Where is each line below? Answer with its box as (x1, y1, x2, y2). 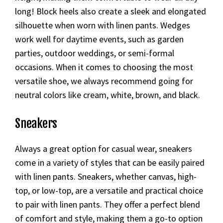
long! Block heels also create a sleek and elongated (15, 5, 206, 17)
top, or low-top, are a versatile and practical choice (15, 185, 203, 196)
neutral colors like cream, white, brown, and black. (15, 89, 200, 101)
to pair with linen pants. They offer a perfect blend (15, 199, 200, 210)
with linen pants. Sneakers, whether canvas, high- (15, 171, 197, 182)
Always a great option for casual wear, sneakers (15, 143, 192, 154)
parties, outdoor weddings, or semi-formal (15, 47, 174, 59)
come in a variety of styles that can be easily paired (15, 157, 205, 168)
